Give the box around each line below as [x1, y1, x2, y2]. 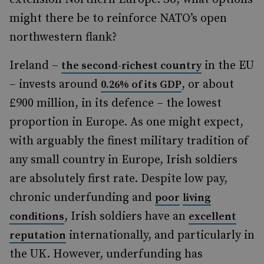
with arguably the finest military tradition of [9, 134, 249, 148]
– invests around [9, 77, 101, 92]
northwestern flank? [9, 30, 117, 45]
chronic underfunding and [9, 190, 155, 205]
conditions [9, 210, 64, 223]
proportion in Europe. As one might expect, [9, 115, 243, 130]
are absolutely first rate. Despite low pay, [9, 171, 227, 186]
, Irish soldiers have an [64, 209, 189, 224]
